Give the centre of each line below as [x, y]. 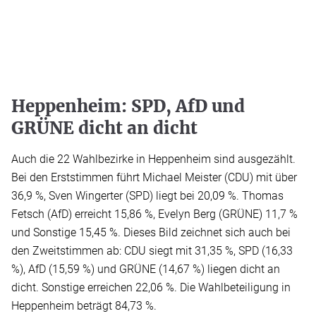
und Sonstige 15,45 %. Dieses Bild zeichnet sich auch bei [151, 233]
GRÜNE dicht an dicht [104, 128]
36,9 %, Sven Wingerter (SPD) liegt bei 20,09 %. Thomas [147, 196]
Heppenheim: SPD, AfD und [128, 107]
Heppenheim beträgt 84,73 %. [84, 306]
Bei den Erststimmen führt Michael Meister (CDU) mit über [154, 178]
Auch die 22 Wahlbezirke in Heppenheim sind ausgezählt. [153, 159]
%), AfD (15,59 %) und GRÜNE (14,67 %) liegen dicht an [146, 269]
